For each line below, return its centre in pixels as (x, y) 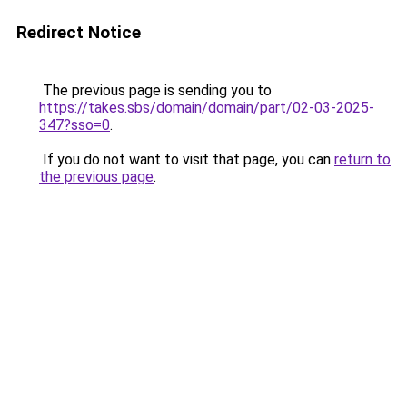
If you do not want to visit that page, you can (187, 159)
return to (362, 159)
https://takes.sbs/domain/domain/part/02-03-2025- (207, 108)
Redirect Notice (79, 32)
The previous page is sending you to (155, 90)
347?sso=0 (74, 125)
